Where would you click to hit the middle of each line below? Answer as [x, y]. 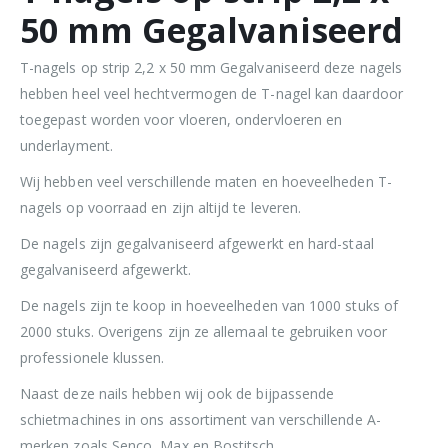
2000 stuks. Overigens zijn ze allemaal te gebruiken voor [203, 332]
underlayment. [66, 146]
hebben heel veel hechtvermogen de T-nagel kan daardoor [211, 94]
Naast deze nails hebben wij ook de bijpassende [177, 394]
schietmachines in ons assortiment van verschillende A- [200, 420]
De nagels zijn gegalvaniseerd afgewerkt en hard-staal [197, 244]
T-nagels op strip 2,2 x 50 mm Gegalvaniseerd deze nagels [211, 68]
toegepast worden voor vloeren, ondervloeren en [181, 120]
